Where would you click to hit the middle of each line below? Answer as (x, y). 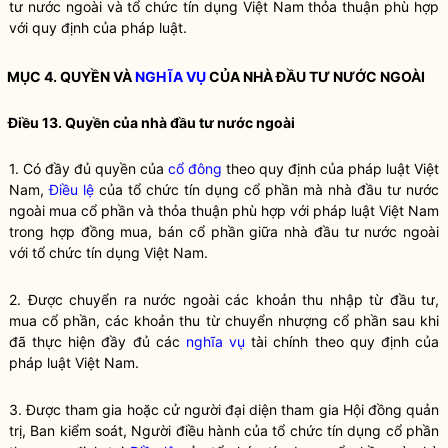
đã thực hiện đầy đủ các (97, 341)
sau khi (413, 320)
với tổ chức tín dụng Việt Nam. (108, 252)
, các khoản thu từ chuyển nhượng (214, 320)
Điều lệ (71, 189)
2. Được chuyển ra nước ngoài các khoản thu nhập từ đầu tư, (224, 299)
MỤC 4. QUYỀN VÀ (71, 76)
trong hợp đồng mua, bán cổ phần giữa (146, 231)
